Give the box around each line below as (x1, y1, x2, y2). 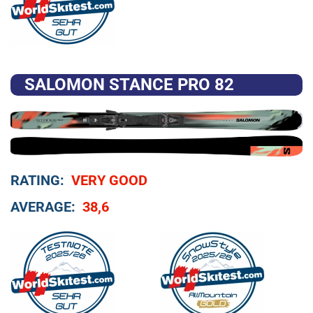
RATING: (10, 171, 64, 189)
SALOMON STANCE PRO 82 (24, 74, 234, 94)
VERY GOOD (71, 171, 147, 189)
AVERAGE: (10, 198, 75, 215)
